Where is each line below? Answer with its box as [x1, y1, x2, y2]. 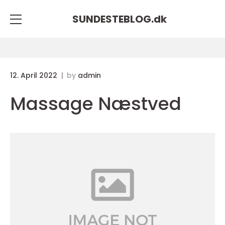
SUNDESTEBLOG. [72, 12, 154, 26]
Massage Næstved [10, 91, 181, 117]
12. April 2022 [10, 70, 59, 80]
